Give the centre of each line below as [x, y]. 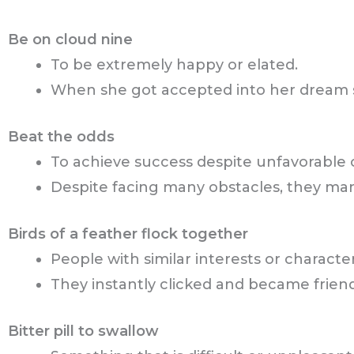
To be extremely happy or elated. [174, 65]
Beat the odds [61, 137]
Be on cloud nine [70, 40]
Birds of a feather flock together [128, 234]
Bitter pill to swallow [83, 331]
